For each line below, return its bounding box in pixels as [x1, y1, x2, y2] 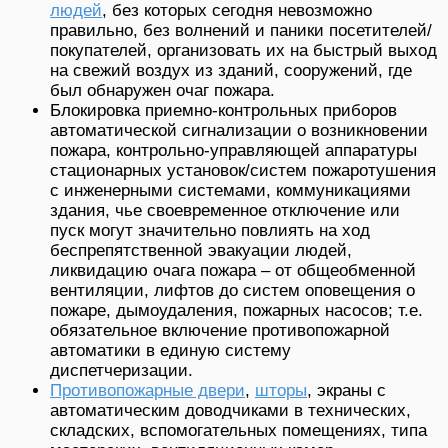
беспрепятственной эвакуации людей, [50, 240, 352, 260]
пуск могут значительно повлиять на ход [50, 220, 370, 240]
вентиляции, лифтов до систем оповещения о [50, 280, 415, 300]
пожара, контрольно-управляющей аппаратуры [50, 140, 417, 160]
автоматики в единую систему [50, 340, 291, 360]
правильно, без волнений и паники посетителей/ [50, 20, 432, 40]
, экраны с [307, 380, 386, 400]
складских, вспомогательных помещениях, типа [50, 420, 427, 440]
